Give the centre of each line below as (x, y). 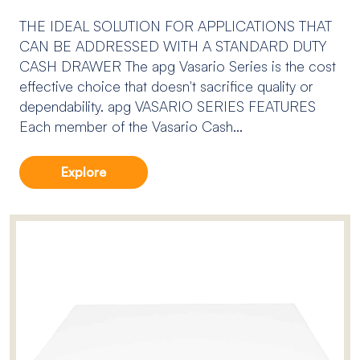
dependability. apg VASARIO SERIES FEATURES (168, 106)
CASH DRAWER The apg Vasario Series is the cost (178, 65)
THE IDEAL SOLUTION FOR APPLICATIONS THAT (176, 25)
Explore (84, 172)
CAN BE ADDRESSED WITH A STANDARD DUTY (173, 45)
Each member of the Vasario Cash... (131, 126)
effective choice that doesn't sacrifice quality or (166, 86)
